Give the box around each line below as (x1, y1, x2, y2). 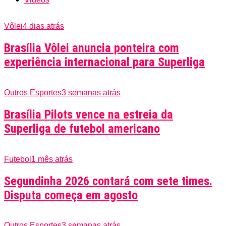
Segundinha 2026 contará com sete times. (4, 174, 212, 188)
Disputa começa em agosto (4, 188, 138, 202)
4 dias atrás (23, 22, 64, 31)
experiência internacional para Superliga (4, 54, 205, 69)
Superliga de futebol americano (4, 121, 160, 136)
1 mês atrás (31, 154, 73, 163)
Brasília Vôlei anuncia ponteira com (4, 40, 179, 55)
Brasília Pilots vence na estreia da (4, 107, 173, 122)
